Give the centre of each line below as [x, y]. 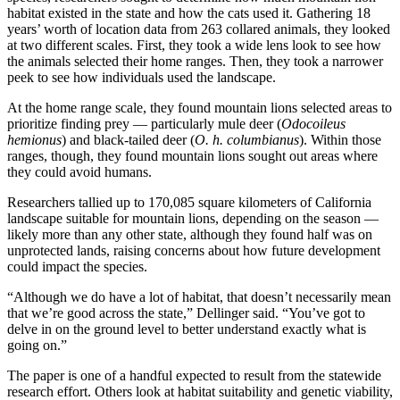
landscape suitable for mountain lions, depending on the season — [193, 218]
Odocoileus [313, 123]
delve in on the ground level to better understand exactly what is [187, 329]
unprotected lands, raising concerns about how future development [194, 250]
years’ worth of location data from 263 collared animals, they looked [199, 29]
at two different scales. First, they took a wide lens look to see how [194, 45]
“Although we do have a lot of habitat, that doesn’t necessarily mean [199, 296]
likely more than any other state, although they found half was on [190, 234]
